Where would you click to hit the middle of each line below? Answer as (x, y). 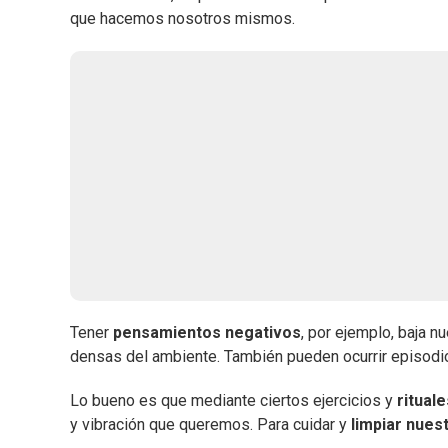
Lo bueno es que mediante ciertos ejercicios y (233, 401)
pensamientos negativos (207, 333)
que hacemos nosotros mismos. (182, 19)
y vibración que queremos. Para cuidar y (210, 425)
